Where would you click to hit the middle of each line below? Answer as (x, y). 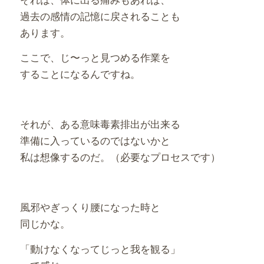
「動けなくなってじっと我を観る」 (100, 248)
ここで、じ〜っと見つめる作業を (95, 57)
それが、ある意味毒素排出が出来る (100, 124)
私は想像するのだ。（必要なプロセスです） (120, 157)
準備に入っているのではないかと (95, 140)
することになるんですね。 (80, 74)
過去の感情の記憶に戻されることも (100, 16)
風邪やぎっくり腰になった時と (90, 207)
